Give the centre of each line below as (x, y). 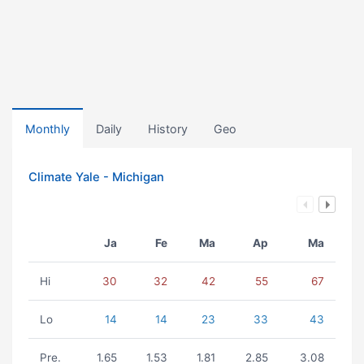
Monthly (48, 129)
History (168, 129)
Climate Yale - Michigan (96, 177)
